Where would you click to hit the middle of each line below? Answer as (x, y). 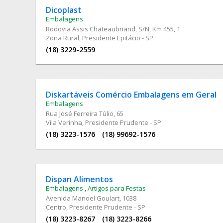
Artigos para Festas (117, 188)
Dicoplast (64, 10)
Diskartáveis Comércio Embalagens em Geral (131, 94)
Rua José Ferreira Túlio (80, 113)
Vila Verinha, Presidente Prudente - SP (104, 122)
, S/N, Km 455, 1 (158, 29)
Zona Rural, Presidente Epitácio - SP (100, 38)
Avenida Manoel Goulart (83, 198)
